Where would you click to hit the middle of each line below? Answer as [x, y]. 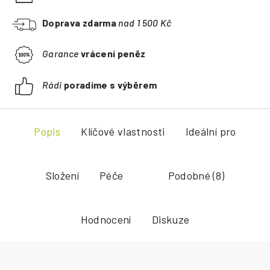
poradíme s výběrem [110, 84]
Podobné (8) [196, 175]
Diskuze [171, 219]
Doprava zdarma [80, 23]
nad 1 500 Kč [144, 23]
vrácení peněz [113, 53]
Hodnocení [106, 219]
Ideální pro [211, 131]
